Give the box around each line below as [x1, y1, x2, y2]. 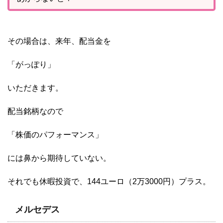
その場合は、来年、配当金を [7, 37, 111, 46]
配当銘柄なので [7, 107, 63, 116]
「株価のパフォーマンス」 [7, 130, 103, 139]
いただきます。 [7, 84, 63, 93]
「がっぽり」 [7, 60, 55, 69]
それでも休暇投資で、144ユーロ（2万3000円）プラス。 [7, 177, 211, 186]
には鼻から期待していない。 [7, 154, 111, 163]
